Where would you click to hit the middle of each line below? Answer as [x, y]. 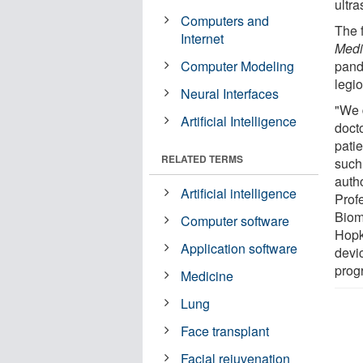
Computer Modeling [238, 66]
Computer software [235, 220]
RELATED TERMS [202, 158]
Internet [203, 38]
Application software [239, 248]
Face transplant [225, 331]
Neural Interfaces [230, 93]
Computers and [225, 20]
